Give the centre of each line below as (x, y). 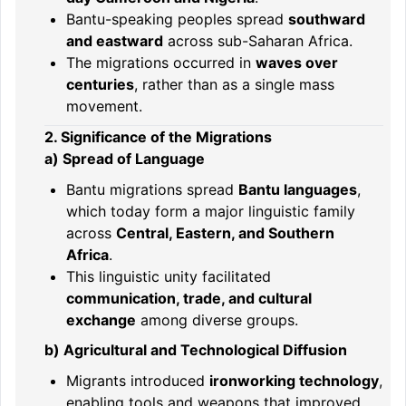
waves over (297, 62)
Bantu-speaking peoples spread (177, 19)
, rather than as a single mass (234, 84)
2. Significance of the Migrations (158, 137)
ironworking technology (294, 380)
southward (327, 19)
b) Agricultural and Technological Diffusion (196, 350)
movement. (104, 106)
